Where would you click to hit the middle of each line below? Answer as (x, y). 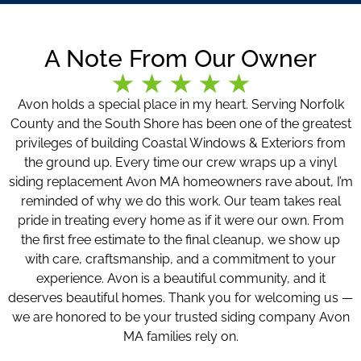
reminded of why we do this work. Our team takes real (180, 201)
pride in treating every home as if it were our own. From (180, 221)
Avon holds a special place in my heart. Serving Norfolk (180, 105)
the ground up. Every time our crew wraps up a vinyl (180, 163)
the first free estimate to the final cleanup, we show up (180, 240)
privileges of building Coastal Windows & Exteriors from (180, 143)
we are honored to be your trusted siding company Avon (180, 317)
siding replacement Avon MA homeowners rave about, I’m (180, 182)
